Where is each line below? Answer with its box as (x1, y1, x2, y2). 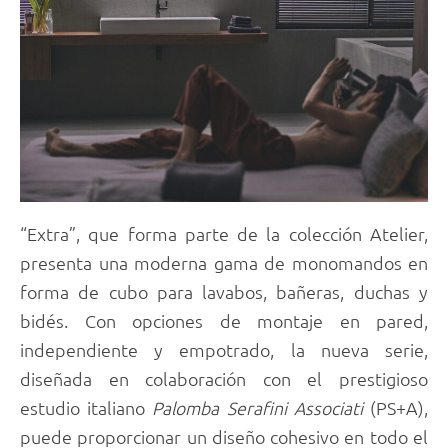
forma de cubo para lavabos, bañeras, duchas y (20, 280, 428, 304)
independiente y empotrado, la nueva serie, (20, 338, 428, 362)
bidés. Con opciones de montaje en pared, (20, 309, 428, 333)
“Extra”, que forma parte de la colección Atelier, (20, 222, 428, 246)
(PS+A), (370, 396, 429, 420)
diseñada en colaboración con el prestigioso (20, 367, 428, 391)
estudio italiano (20, 396, 153, 420)
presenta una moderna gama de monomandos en (20, 251, 428, 275)
